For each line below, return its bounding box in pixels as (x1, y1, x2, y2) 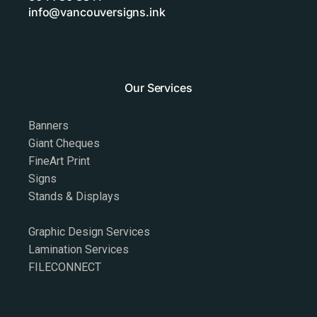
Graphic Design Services (28, 225, 150, 238)
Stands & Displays (28, 190, 120, 203)
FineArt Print (28, 154, 90, 168)
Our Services (125, 81, 192, 95)
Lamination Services (28, 243, 129, 256)
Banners (28, 119, 69, 132)
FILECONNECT (28, 260, 101, 274)
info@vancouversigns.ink (28, 5, 166, 19)
